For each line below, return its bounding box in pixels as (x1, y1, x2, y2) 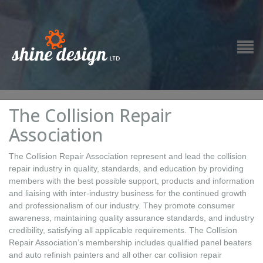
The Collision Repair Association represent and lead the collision (9, 151, 247, 161)
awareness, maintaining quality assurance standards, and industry (9, 213, 254, 222)
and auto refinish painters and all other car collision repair (9, 250, 222, 259)
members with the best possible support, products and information (9, 176, 254, 186)
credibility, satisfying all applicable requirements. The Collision (9, 225, 237, 235)
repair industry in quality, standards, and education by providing (9, 164, 244, 173)
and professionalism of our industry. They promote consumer (9, 201, 235, 210)
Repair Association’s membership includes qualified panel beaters (9, 238, 252, 247)
